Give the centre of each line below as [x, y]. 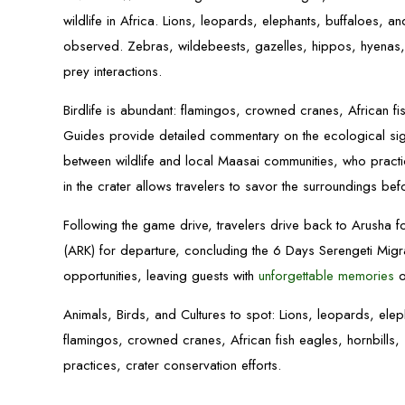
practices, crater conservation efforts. [173, 365]
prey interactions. [113, 71]
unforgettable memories [327, 276]
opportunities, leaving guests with [161, 276]
